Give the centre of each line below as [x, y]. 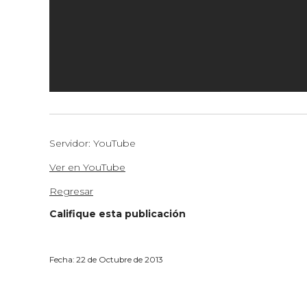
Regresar [71, 191]
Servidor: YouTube [93, 143]
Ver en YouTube [87, 167]
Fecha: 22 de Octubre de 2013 [106, 260]
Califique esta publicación [118, 214]
